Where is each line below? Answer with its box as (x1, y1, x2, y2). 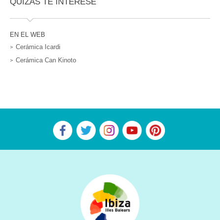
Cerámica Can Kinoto (16, 56, 76, 64)
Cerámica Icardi (16, 43, 60, 51)
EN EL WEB (10, 31, 45, 39)
